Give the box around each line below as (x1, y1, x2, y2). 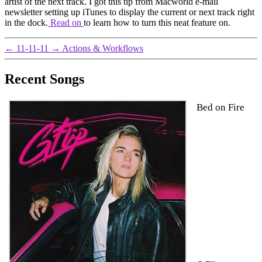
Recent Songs (5, 71, 84, 87)
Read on (48, 17, 84, 27)
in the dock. (5, 17, 48, 27)
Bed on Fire (196, 101, 244, 113)
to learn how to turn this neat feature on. (84, 17, 230, 27)
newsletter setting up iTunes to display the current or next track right (5, 6, 254, 17)
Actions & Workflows (62, 43, 143, 53)
